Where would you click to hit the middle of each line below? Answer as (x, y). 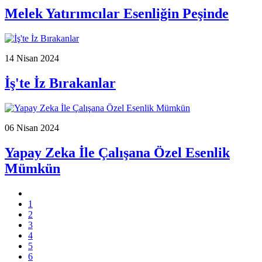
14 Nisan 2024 (32, 58)
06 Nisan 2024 (32, 127)
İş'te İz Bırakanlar (60, 83)
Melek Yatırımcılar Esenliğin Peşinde (117, 14)
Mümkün (32, 168)
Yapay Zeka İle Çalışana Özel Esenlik (117, 152)
